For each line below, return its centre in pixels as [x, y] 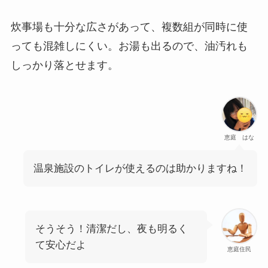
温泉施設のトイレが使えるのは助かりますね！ [141, 169]
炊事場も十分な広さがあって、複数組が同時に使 [129, 27]
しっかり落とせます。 [64, 66]
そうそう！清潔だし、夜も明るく [111, 229]
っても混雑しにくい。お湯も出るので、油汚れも [129, 46]
